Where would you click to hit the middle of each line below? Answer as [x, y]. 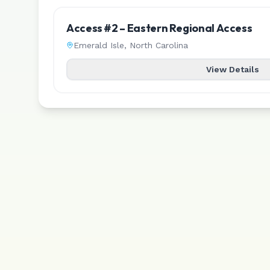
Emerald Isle [99, 45]
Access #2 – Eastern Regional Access [159, 28]
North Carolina [159, 45]
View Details [233, 69]
